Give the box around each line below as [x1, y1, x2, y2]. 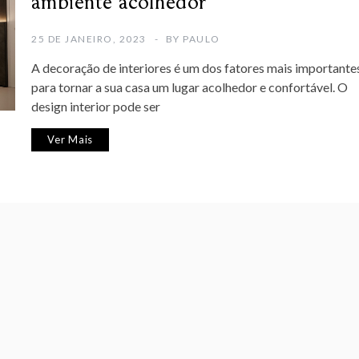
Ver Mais [47, 133, 94, 147]
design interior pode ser [31, 99, 160, 115]
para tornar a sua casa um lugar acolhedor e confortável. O [31, 79, 348, 95]
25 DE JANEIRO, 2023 [31, 33, 147, 46]
